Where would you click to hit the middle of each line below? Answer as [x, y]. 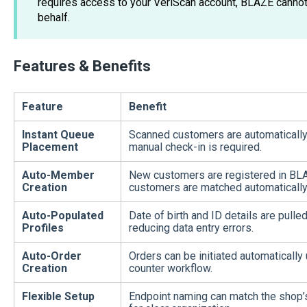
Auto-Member [58, 175]
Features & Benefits [82, 66]
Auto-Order [51, 256]
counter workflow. [170, 268]
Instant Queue [58, 134]
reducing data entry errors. [191, 228]
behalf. [53, 18]
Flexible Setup [58, 296]
